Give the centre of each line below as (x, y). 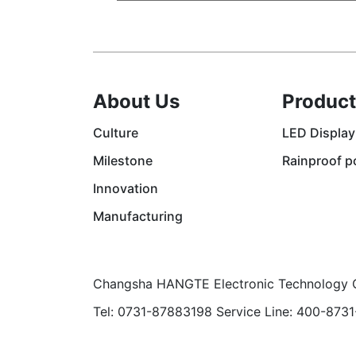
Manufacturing (138, 216)
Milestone (123, 161)
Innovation (126, 188)
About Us (136, 101)
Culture (116, 133)
